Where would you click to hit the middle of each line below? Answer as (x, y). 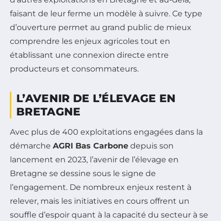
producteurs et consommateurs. (74, 69)
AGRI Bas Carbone (91, 146)
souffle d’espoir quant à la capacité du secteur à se (109, 215)
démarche (31, 146)
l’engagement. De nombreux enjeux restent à (101, 187)
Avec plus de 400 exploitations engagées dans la (106, 132)
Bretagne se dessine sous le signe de (83, 173)
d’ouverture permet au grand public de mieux (101, 27)
